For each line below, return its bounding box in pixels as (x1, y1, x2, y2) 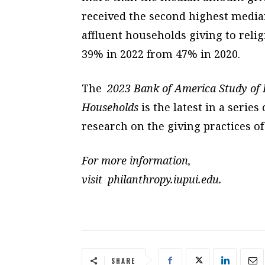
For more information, (82, 153, 191, 167)
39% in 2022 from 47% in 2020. (82, 46, 240, 61)
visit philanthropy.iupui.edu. (82, 172, 222, 186)
